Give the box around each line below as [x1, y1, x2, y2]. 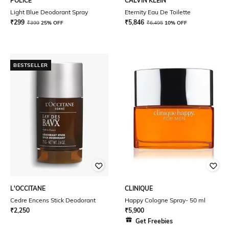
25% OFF [41, 19, 63, 26]
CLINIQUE [125, 185, 153, 192]
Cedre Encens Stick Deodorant [10, 196, 96, 204]
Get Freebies [135, 217, 173, 225]
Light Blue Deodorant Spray [10, 8, 88, 16]
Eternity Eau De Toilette [125, 8, 191, 16]
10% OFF [165, 19, 187, 26]
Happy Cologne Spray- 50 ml [125, 196, 205, 204]
